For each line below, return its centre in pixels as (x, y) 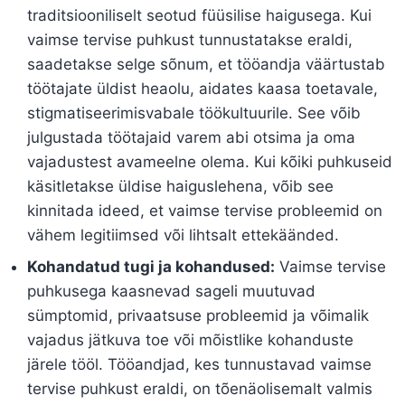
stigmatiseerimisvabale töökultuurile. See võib (194, 113)
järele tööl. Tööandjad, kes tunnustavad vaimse (199, 365)
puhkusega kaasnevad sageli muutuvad (171, 292)
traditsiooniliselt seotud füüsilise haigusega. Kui (199, 16)
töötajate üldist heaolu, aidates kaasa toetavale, (202, 89)
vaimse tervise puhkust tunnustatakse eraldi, (190, 40)
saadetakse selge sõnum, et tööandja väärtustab (206, 65)
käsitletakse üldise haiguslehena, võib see (180, 187)
